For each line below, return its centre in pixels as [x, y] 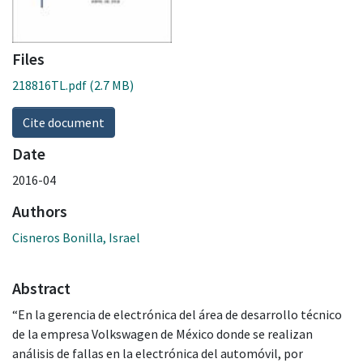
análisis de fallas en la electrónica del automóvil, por [158, 353]
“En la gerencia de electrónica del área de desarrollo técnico [177, 314]
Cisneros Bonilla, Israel [76, 237]
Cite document [64, 122]
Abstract [41, 288]
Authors [40, 211]
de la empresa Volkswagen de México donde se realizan [162, 333]
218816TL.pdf [49, 85]
